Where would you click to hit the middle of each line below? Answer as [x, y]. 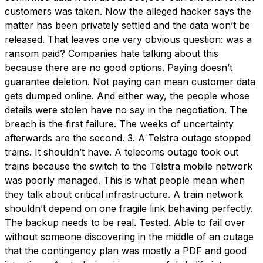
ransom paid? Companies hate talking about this [112, 53]
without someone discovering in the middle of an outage [129, 236]
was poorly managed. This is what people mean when [125, 180]
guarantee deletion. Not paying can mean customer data [130, 81]
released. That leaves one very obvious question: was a [128, 39]
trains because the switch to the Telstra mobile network [129, 166]
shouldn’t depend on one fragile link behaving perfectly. [129, 208]
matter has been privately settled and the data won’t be [127, 25]
